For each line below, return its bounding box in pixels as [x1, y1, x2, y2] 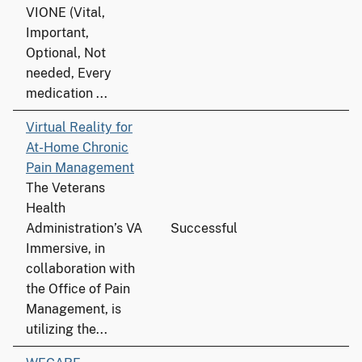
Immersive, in [26, 241, 105, 256]
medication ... [26, 86, 107, 101]
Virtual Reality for [26, 120, 133, 135]
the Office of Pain [26, 281, 130, 297]
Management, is [26, 301, 121, 317]
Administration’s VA [26, 221, 142, 236]
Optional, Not [26, 45, 106, 61]
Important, [26, 25, 89, 40]
